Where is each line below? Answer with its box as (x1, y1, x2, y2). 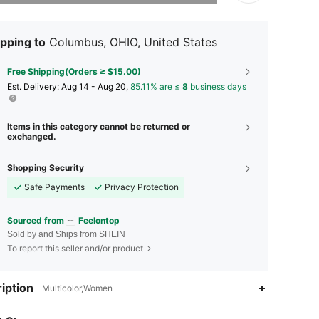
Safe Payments (24, 181, 85, 192)
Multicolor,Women (42, 283, 113, 294)
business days (188, 80, 246, 92)
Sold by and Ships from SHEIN (7, 229, 125, 240)
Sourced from (7, 214, 64, 226)
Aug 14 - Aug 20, (61, 80, 130, 92)
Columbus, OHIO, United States (49, 34, 217, 49)
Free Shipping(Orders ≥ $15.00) (7, 66, 141, 77)
